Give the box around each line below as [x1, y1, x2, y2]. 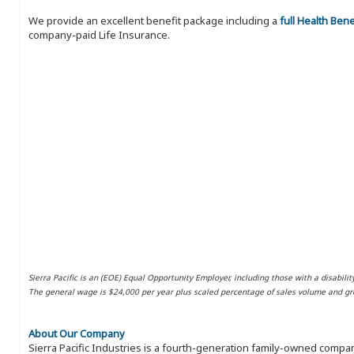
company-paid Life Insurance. [28, 28, 170, 43]
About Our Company [28, 326, 125, 341]
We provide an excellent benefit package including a [28, 13, 280, 28]
